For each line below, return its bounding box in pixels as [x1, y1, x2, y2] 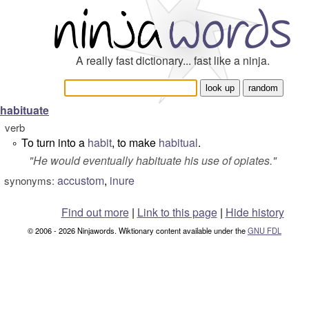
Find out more [61, 204, 129, 220]
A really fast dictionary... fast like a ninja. [75, 52, 270, 68]
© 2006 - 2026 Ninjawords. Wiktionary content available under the [28, 225, 248, 236]
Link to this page [137, 204, 217, 220]
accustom [57, 172, 104, 188]
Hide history [225, 204, 284, 220]
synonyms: [4, 173, 54, 188]
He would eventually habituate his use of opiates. [33, 152, 272, 168]
